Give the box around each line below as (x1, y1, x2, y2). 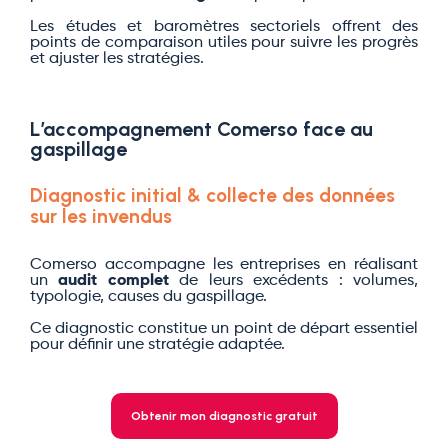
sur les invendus (30, 205, 172, 228)
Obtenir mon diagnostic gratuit (130, 409, 318, 423)
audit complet (58, 273, 169, 289)
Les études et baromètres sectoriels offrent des (30, 19, 418, 35)
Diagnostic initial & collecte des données (30, 184, 395, 207)
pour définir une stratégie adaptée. (30, 337, 285, 353)
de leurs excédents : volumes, (168, 273, 419, 289)
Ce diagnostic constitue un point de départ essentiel (30, 321, 418, 337)
